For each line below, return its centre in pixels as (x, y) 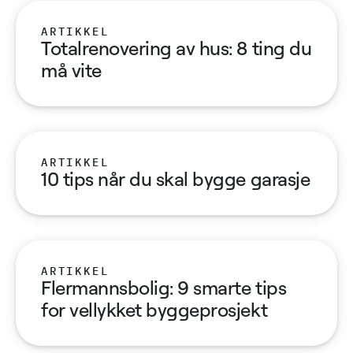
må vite (71, 70)
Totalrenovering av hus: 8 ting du (176, 48)
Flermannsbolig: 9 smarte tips (164, 287)
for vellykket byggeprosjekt (154, 309)
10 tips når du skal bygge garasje (176, 178)
